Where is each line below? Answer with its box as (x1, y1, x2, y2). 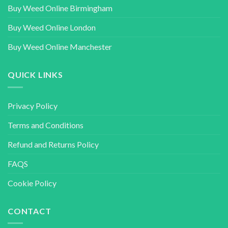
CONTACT (8, 206, 51, 216)
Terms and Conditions (8, 120, 83, 130)
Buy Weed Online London (8, 22, 96, 33)
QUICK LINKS (8, 70, 63, 80)
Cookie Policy (8, 178, 56, 188)
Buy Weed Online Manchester (8, 42, 112, 52)
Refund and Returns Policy (8, 139, 99, 149)
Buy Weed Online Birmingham (8, 3, 112, 13)
